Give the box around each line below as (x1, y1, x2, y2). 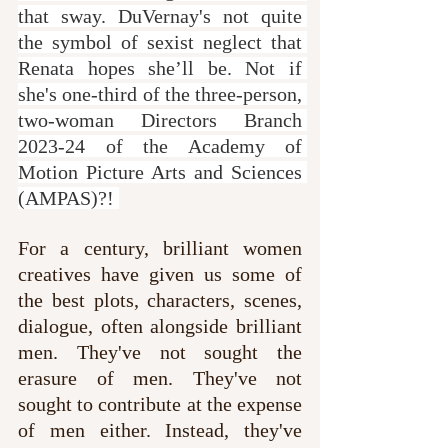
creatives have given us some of (18, 262, 302, 285)
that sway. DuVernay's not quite (18, 4, 302, 27)
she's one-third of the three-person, (18, 82, 302, 105)
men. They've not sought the (18, 340, 302, 363)
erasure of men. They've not (18, 366, 302, 389)
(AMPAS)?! (18, 186, 119, 209)
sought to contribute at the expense (18, 392, 302, 415)
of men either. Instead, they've (18, 418, 302, 441)
